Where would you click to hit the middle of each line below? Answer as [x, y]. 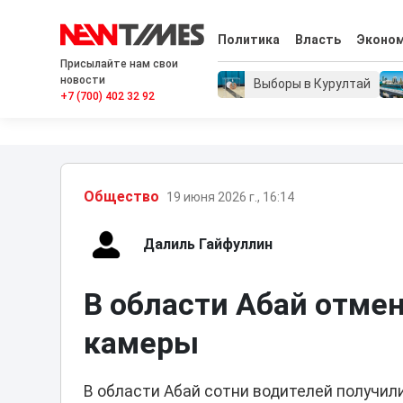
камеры [142, 343]
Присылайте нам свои [120, 64]
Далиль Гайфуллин [208, 244]
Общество [122, 197]
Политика [249, 40]
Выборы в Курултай [313, 84]
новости [83, 80]
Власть [318, 40]
